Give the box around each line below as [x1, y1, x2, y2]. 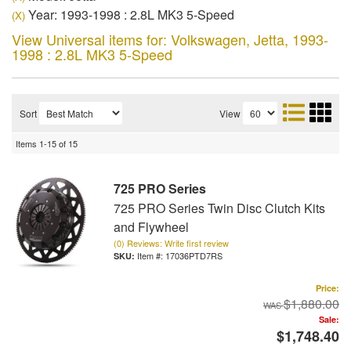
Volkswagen [171, 29, 246, 49]
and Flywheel [114, 218, 189, 236]
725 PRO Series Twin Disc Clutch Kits [114, 199, 325, 217]
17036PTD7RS [165, 249, 223, 262]
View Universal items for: [12, 29, 171, 49]
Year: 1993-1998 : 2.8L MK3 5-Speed [25, 5, 234, 24]
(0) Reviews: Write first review [114, 237, 229, 249]
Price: [316, 282, 339, 294]
